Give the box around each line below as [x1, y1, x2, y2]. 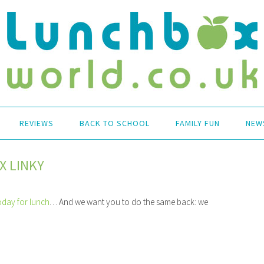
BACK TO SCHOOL [80, 118, 150, 128]
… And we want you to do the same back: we [49, 196, 208, 207]
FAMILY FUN [176, 118, 220, 128]
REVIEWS [19, 118, 54, 128]
